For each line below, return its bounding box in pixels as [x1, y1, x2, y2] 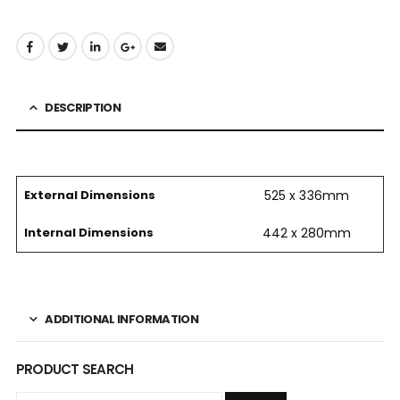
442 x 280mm [262, 224, 352, 243]
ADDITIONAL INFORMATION [45, 311, 198, 329]
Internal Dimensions [23, 224, 154, 242]
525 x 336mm [264, 187, 349, 205]
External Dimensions [23, 187, 155, 204]
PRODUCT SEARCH [15, 360, 134, 379]
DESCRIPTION [45, 99, 121, 117]
